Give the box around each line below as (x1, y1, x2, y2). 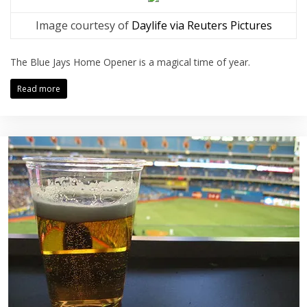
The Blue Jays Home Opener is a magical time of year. (10, 56, 250, 69)
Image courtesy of (35, 18, 132, 33)
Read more (17, 83, 60, 95)
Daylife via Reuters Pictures (131, 18, 272, 33)
